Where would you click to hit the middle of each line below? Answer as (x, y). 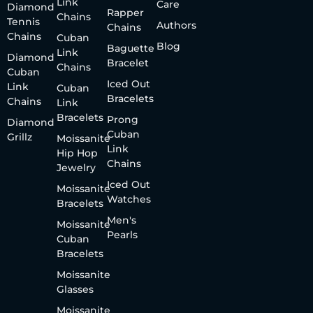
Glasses (75, 289)
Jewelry (77, 167)
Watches (129, 199)
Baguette (130, 48)
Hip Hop (78, 153)
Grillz (20, 137)
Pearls (122, 234)
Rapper (125, 12)
